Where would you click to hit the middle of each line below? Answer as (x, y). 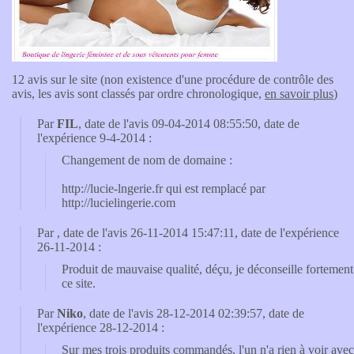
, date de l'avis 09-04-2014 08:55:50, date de (189, 124)
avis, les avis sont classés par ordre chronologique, (138, 94)
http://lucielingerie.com (119, 203)
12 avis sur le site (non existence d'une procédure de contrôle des (173, 79)
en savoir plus (299, 94)
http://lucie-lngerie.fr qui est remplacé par (164, 188)
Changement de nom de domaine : (147, 160)
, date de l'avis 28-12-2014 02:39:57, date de (194, 313)
